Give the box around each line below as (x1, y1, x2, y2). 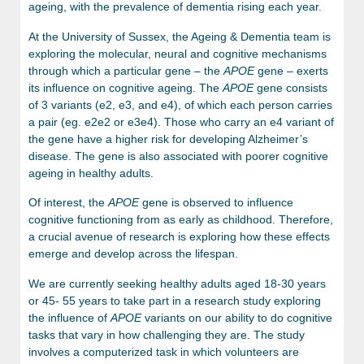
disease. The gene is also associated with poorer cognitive (28, 149, 328, 162)
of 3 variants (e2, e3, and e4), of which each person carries (28, 97, 332, 111)
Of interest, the (28, 196, 108, 210)
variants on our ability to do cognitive (145, 310, 332, 324)
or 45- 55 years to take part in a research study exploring (28, 293, 321, 307)
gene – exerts (258, 63, 328, 77)
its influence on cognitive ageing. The (28, 80, 223, 94)
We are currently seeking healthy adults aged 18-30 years (28, 276, 326, 290)
